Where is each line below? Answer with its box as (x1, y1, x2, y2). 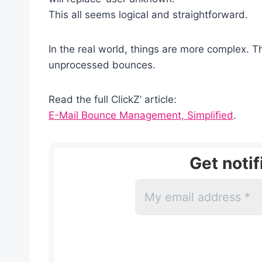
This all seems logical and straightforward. (49, 8, 248, 20)
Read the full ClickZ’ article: (49, 93, 177, 105)
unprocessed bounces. (49, 58, 156, 71)
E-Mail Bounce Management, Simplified (49, 109, 233, 121)
